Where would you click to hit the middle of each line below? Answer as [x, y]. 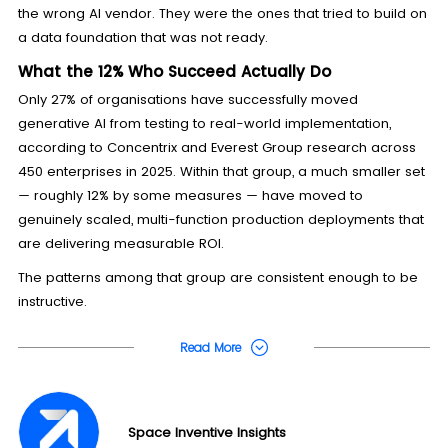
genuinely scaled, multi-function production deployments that [220, 220]
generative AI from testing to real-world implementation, [204, 124]
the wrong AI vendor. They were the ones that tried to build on [222, 14]
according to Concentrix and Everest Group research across [216, 148]
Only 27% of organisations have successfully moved [187, 100]
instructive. [52, 302]
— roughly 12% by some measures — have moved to [190, 196]
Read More [210, 347]
